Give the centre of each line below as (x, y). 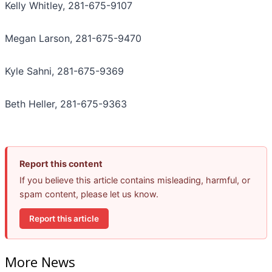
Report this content (61, 164)
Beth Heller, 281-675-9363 (66, 104)
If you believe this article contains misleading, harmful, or (135, 180)
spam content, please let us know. (89, 194)
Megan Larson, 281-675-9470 (73, 39)
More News (40, 261)
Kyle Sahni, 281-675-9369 (64, 71)
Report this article (64, 218)
